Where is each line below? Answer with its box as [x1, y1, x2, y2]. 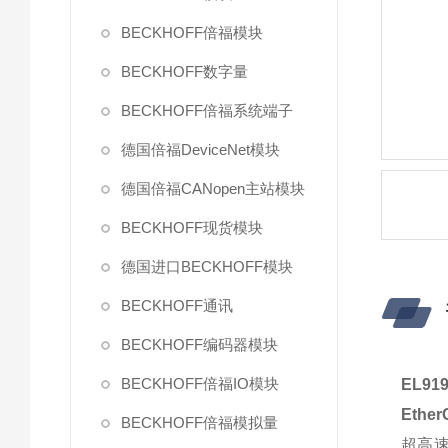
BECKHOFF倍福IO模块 [121, 375, 279, 392]
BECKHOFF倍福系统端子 [121, 102, 293, 119]
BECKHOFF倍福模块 [121, 24, 263, 41]
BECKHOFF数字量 [121, 63, 248, 80]
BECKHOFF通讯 [121, 297, 233, 314]
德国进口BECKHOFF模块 [121, 258, 293, 275]
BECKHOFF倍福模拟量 [121, 414, 278, 431]
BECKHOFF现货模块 [121, 219, 263, 236]
